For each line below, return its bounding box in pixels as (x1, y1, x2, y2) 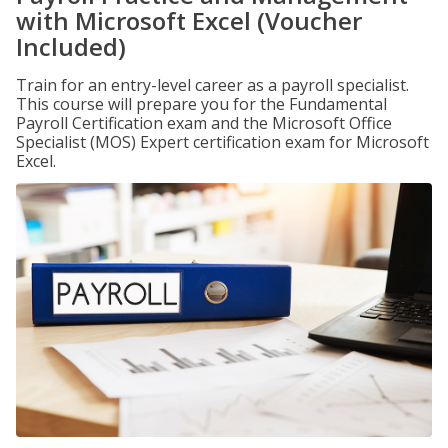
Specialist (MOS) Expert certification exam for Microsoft (16, 131, 429, 153)
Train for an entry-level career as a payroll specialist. (16, 74, 409, 96)
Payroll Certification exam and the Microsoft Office (16, 112, 392, 134)
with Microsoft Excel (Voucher (16, 4, 362, 37)
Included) (16, 30, 126, 63)
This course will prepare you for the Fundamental (16, 93, 387, 115)
